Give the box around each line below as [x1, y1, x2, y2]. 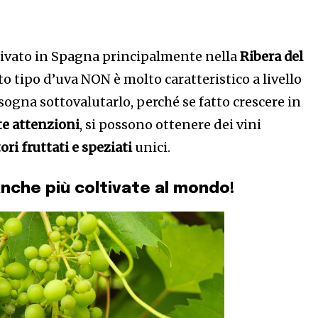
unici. [132, 139, 171, 156]
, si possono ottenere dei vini [79, 116, 262, 133]
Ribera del [240, 48, 304, 65]
